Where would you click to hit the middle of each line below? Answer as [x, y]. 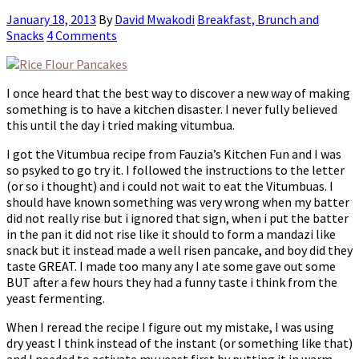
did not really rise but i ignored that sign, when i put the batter [177, 218]
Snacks [25, 36]
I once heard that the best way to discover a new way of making [178, 93]
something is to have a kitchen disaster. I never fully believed [172, 109]
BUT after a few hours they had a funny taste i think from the [172, 282]
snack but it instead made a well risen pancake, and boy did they [179, 250]
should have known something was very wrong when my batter [178, 202]
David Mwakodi [155, 20]
